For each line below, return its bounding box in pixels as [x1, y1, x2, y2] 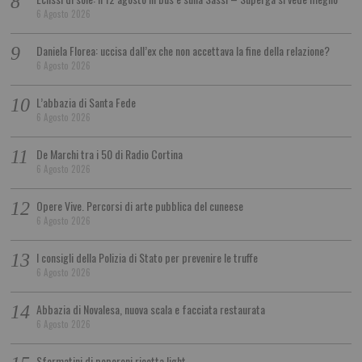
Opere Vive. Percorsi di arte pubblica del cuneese [36, 197, 244, 215]
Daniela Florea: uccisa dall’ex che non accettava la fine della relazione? [36, 42, 330, 60]
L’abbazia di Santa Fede [36, 94, 137, 112]
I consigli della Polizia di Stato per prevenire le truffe [36, 249, 259, 267]
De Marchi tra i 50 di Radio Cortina [36, 145, 183, 163]
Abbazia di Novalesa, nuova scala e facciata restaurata [36, 301, 266, 318]
